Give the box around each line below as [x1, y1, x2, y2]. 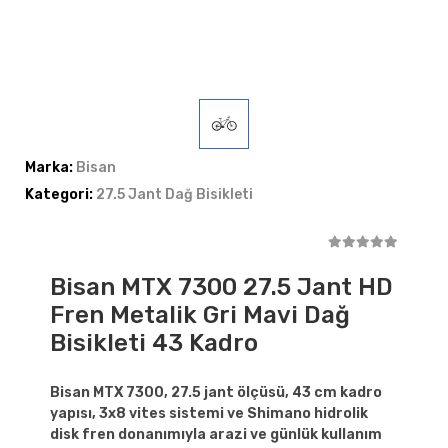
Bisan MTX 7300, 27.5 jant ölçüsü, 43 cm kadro [50, 384, 382, 401]
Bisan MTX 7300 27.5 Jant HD [50, 273, 393, 301]
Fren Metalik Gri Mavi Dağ [50, 301, 350, 329]
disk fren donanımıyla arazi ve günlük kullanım [50, 426, 382, 443]
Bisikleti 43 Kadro [50, 329, 258, 357]
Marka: [25, 159, 76, 176]
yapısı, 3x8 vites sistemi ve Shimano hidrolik [50, 405, 368, 422]
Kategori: [25, 186, 96, 203]
